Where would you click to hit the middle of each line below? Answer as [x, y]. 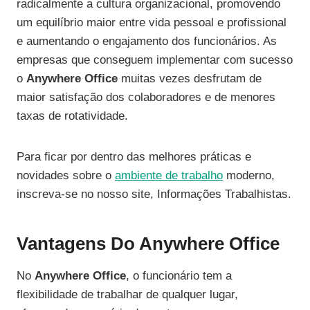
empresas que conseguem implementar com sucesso [155, 60]
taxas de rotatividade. [72, 116]
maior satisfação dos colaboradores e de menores [146, 98]
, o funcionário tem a [179, 276]
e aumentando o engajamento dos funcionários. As [147, 42]
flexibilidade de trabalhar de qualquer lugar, [127, 295]
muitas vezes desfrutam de [190, 79]
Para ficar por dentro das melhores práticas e [134, 157]
